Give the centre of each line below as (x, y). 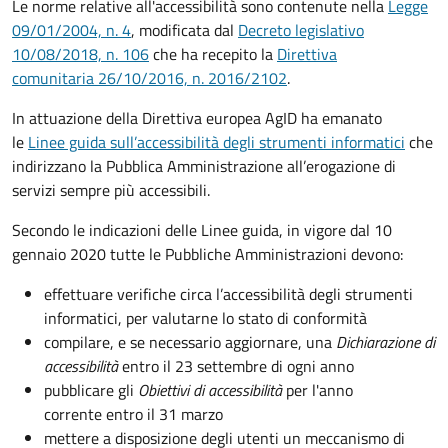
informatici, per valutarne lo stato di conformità (205, 317)
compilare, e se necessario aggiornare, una (190, 341)
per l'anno (317, 389)
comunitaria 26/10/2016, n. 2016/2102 (149, 77)
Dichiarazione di (385, 341)
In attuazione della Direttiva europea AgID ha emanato (197, 117)
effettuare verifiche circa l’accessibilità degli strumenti (228, 293)
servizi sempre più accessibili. (111, 189)
